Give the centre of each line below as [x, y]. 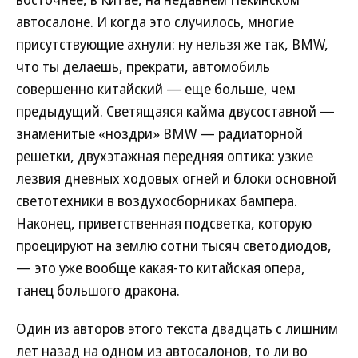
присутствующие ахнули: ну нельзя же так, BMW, [172, 44]
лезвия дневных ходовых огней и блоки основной [176, 178]
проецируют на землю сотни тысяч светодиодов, [174, 245]
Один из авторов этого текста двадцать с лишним [177, 328]
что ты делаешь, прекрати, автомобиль [143, 66]
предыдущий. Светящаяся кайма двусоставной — [175, 111]
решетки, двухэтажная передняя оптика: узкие [165, 156]
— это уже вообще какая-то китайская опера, [161, 268]
